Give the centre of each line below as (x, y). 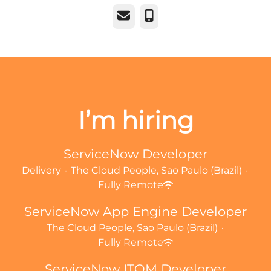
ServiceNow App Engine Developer (135, 211)
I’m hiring (135, 120)
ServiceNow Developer (135, 154)
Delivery (41, 170)
